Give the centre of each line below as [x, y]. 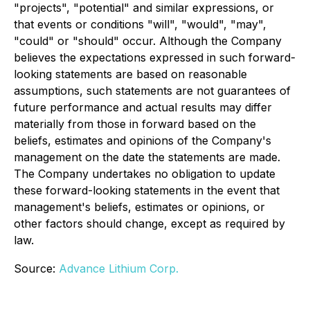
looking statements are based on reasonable [130, 74]
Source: [36, 268]
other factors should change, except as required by [149, 224]
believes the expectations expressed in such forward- [155, 57]
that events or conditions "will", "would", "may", [140, 24]
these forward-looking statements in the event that [147, 190]
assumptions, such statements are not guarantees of [152, 91]
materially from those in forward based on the [135, 124]
